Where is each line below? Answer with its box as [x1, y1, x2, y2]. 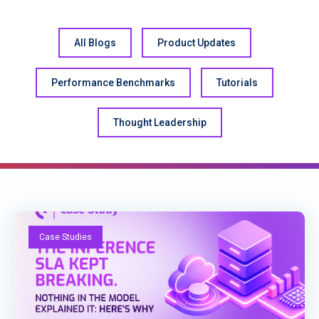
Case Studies [39, 232, 92, 242]
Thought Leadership [113, 117, 206, 128]
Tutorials [216, 77, 258, 88]
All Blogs [73, 37, 116, 48]
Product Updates [157, 37, 236, 48]
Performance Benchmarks [51, 77, 175, 88]
